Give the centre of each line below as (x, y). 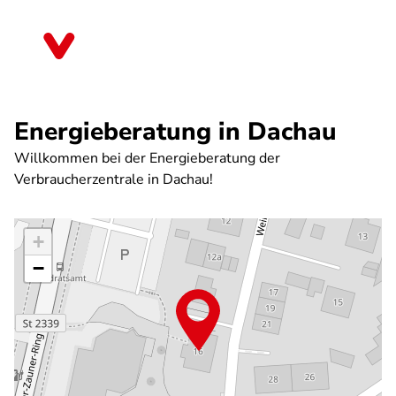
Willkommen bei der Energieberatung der (147, 158)
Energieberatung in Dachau (175, 132)
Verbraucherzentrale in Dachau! (114, 179)
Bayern (114, 52)
